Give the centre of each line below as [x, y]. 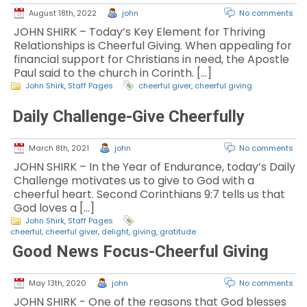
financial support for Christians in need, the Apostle [151, 59]
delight [115, 232]
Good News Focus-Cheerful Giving [140, 251]
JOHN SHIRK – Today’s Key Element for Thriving [139, 32]
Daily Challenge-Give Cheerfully [128, 116]
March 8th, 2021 [59, 148]
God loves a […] [54, 208]
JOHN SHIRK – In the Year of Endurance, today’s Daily [155, 167]
